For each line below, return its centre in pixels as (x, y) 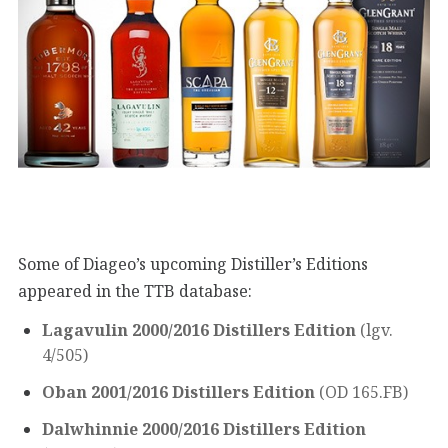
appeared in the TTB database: (135, 291)
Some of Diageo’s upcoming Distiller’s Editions (193, 264)
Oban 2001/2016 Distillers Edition (178, 391)
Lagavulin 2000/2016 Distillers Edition (199, 329)
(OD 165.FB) (361, 391)
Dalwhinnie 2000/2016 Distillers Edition (204, 428)
